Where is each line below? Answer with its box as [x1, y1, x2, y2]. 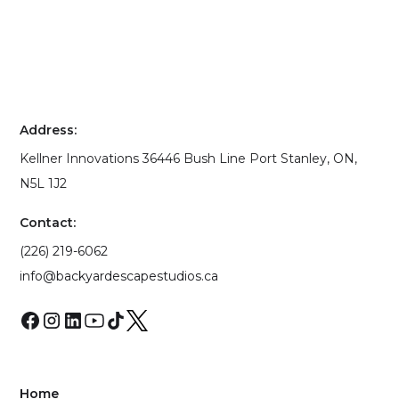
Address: [20, 122, 77, 139]
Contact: [20, 215, 77, 232]
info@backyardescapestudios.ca [20, 268, 219, 285]
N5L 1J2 [20, 175, 68, 192]
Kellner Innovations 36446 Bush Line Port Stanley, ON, [20, 151, 358, 167]
